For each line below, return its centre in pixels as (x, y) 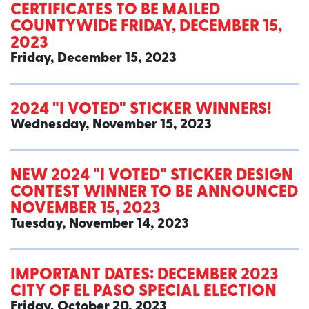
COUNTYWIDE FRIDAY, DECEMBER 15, (146, 27)
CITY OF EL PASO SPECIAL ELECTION (143, 292)
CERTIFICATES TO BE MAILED (115, 11)
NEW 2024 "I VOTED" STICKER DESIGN (152, 176)
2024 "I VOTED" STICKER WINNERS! (141, 110)
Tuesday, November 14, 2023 (100, 225)
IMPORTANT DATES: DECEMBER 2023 (144, 276)
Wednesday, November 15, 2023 (111, 125)
